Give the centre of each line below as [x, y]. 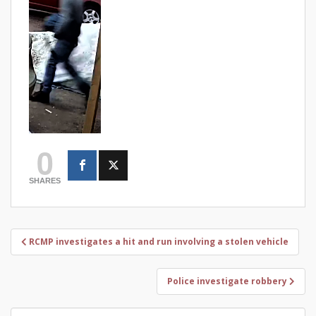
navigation [57, 255]
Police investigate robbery [227, 281]
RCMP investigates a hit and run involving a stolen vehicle [159, 242]
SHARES [45, 181]
